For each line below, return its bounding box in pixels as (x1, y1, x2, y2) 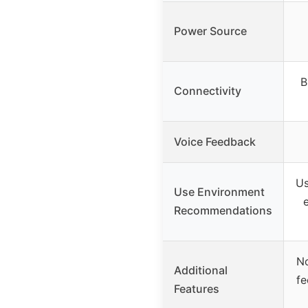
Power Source (174, 23, 247, 38)
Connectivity (174, 83, 241, 98)
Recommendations (174, 203, 272, 217)
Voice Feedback (174, 134, 256, 148)
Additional (174, 263, 228, 277)
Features (174, 281, 219, 296)
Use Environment (174, 184, 265, 199)
